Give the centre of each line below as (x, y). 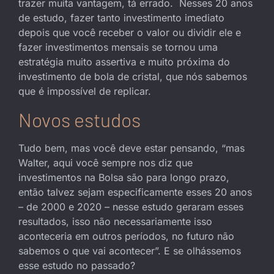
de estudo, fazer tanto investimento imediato (121, 18)
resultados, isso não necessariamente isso (115, 221)
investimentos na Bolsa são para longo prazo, (124, 177)
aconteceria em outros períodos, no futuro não (126, 236)
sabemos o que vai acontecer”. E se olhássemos (130, 250)
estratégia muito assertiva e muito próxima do (124, 62)
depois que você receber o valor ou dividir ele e (130, 33)
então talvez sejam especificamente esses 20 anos (135, 192)
